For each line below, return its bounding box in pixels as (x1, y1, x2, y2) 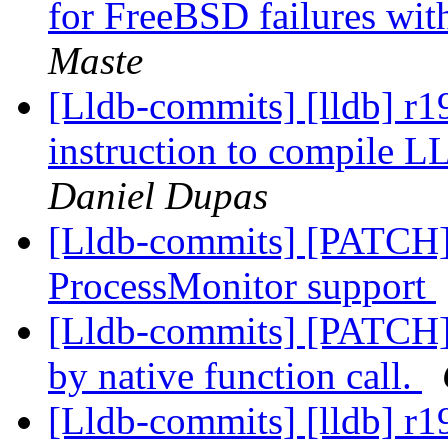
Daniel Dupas (48, 174, 268, 218)
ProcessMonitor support (48, 264, 436, 308)
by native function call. (48, 354, 422, 398)
